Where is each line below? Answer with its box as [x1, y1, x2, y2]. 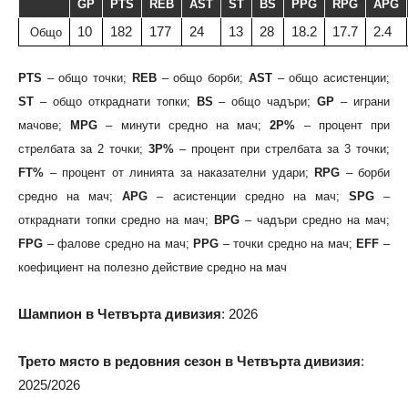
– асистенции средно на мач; [148, 189, 349, 203]
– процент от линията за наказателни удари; [44, 166, 314, 179]
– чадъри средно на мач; [240, 213, 390, 227]
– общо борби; [156, 71, 249, 85]
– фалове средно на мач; [43, 237, 194, 250]
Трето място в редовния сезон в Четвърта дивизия [18, 353, 361, 369]
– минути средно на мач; [97, 118, 270, 132]
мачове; [18, 118, 71, 132]
